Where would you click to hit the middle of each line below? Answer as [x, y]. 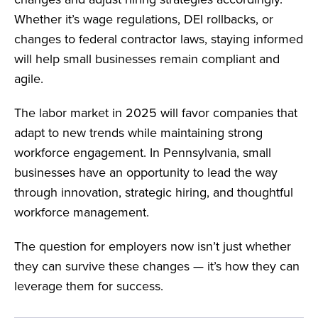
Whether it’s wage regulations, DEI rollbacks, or [144, 19]
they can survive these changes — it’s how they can [157, 266]
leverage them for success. [89, 286]
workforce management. [82, 212]
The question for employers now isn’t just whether [153, 246]
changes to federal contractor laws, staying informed [159, 39]
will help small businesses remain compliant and [147, 59]
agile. [29, 78]
